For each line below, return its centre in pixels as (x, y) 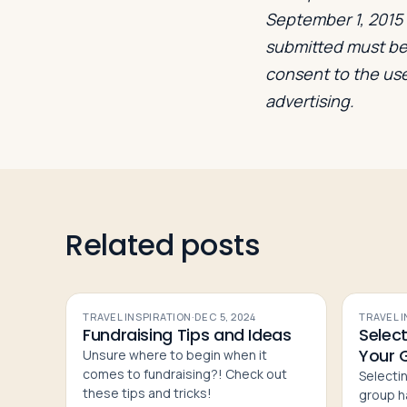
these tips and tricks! (147, 392)
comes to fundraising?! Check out (185, 373)
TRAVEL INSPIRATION (137, 316)
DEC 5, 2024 (225, 316)
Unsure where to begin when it (175, 354)
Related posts (163, 244)
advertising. (310, 100)
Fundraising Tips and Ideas (187, 334)
